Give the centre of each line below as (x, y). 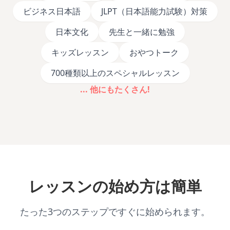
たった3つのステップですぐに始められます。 (115, 212)
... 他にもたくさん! (115, 90)
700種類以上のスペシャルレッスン (115, 73)
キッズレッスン (80, 53)
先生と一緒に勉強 (142, 32)
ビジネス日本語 (52, 12)
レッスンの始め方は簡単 (115, 187)
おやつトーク (154, 53)
